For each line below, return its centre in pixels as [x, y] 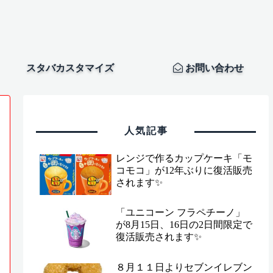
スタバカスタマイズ [70, 68]
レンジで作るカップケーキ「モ [184, 158]
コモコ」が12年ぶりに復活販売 [184, 170]
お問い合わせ [213, 68]
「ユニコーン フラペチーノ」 [181, 213]
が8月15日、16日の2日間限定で [184, 225]
